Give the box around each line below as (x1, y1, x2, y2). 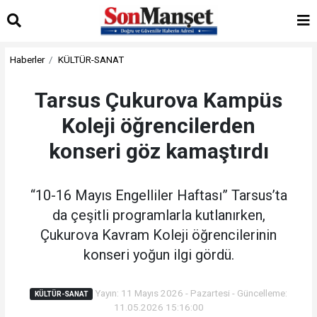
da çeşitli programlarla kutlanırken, (52, 206, 265, 224)
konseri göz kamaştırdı (48, 138, 269, 163)
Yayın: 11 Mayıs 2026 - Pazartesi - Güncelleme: (93, 287, 288, 299)
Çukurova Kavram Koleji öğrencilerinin (40, 226, 277, 243)
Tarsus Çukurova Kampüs (35, 87, 282, 113)
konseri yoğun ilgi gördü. (83, 246, 234, 263)
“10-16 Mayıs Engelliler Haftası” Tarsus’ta (30, 186, 287, 204)
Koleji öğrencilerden (62, 113, 255, 138)
